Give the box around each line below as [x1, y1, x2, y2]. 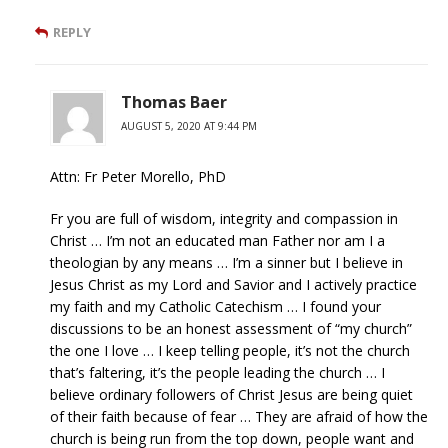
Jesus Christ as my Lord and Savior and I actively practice [50, 275, 417, 295]
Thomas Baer [121, 91, 227, 114]
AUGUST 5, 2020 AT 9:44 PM [121, 119, 257, 134]
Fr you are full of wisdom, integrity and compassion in [50, 209, 398, 229]
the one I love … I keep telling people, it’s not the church [50, 341, 410, 361]
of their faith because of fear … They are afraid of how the [50, 407, 428, 427]
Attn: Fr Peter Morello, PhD [50, 167, 226, 187]
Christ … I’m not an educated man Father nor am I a [50, 231, 385, 251]
